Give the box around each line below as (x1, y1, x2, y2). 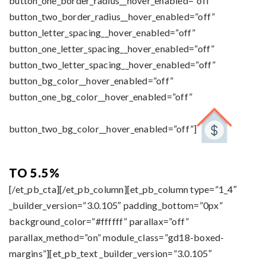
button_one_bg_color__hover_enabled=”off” (9, 91, 192, 102)
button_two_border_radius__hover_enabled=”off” (9, 11, 216, 22)
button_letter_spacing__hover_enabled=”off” (9, 27, 196, 38)
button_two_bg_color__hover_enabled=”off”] (9, 122, 197, 134)
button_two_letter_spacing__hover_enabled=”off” (9, 59, 216, 70)
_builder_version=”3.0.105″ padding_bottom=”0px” (9, 199, 223, 211)
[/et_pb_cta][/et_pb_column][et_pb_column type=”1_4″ (9, 183, 237, 195)
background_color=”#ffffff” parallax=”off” (9, 216, 189, 227)
